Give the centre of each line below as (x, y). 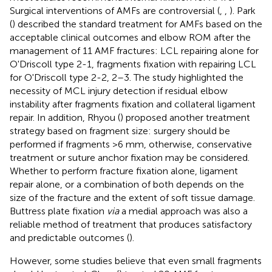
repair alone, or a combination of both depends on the (127, 184)
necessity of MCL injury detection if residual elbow (119, 90)
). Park (243, 10)
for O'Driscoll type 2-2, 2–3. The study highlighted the (127, 77)
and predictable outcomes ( (70, 237)
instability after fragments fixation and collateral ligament (133, 104)
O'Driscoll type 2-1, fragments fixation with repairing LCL (133, 64)
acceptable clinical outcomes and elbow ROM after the (130, 37)
